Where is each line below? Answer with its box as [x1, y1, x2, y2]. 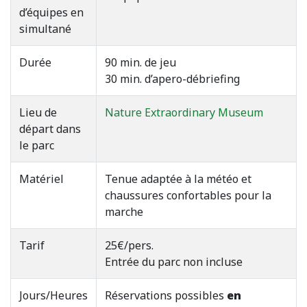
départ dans [19, 121, 81, 136]
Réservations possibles [105, 287, 227, 303]
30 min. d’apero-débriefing [105, 71, 240, 86]
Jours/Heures [19, 287, 88, 303]
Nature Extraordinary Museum [105, 104, 263, 120]
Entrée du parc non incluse [105, 254, 243, 269]
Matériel [19, 171, 64, 186]
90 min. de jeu [105, 54, 176, 70]
